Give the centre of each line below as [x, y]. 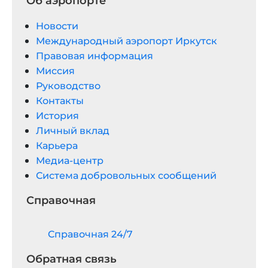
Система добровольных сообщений [126, 176]
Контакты [60, 101]
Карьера [57, 146]
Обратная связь [71, 259]
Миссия [55, 71]
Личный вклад [73, 131]
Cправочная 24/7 [90, 234]
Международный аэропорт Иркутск [127, 41]
